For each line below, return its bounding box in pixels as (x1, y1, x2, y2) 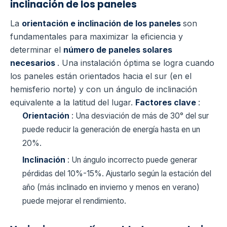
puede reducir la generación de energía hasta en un (22, 124, 200, 134)
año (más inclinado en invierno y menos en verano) (22, 182, 200, 193)
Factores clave (135, 97, 198, 107)
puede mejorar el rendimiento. (22, 196, 126, 206)
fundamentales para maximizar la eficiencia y (10, 31, 183, 42)
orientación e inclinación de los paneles (22, 18, 183, 28)
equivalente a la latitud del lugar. (10, 97, 135, 107)
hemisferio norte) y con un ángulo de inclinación (10, 84, 197, 94)
